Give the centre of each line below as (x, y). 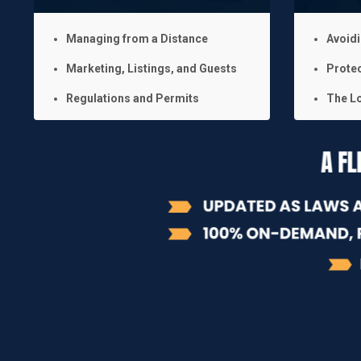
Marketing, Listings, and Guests (151, 68)
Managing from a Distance (137, 38)
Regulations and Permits (133, 98)
